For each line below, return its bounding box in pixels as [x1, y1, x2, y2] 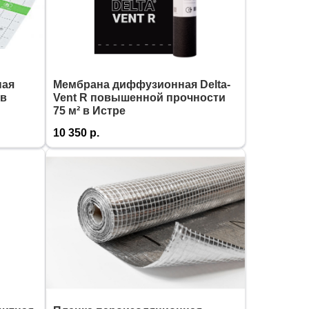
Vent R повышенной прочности [53, 92, 226, 103]
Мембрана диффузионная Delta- [53, 79, 230, 90]
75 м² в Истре [53, 105, 126, 117]
